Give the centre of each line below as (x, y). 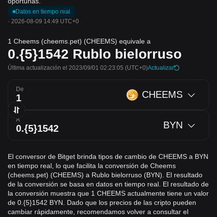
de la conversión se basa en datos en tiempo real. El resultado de (108, 184)
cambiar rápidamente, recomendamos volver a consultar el (98, 212)
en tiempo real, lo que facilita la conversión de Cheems (92, 166)
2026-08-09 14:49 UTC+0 (45, 21)
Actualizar (161, 68)
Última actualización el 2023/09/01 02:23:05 (66, 68)
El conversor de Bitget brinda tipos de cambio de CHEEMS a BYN (108, 156)
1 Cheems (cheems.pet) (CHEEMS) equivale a (79, 41)
